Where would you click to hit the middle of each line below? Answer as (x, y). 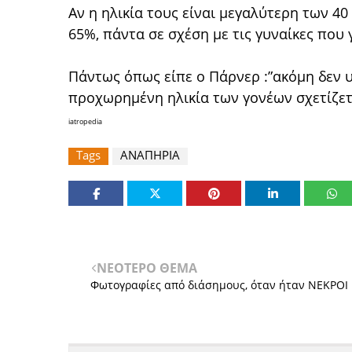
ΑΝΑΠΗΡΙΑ (150, 155)
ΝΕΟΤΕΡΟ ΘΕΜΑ (147, 268)
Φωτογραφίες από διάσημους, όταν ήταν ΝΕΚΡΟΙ (219, 285)
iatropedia (85, 121)
